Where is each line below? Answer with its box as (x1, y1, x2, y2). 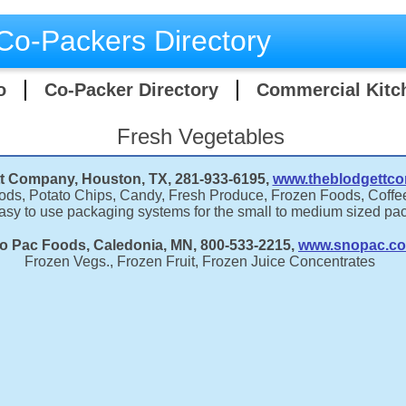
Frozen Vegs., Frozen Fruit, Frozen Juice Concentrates (24, 254, 375, 269)
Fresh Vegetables (116, 124, 285, 149)
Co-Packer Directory (44, 80, 218, 100)
